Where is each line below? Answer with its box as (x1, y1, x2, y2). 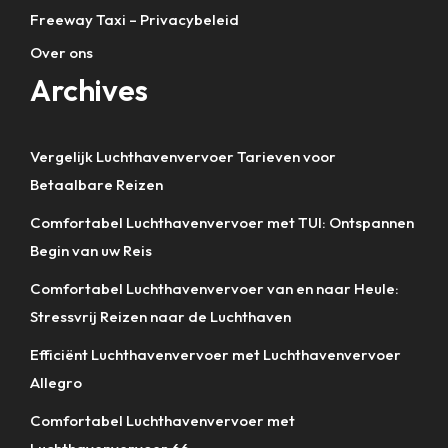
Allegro (30, 372, 82, 392)
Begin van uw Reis (30, 240, 152, 260)
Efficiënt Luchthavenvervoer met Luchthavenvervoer (30, 344, 401, 364)
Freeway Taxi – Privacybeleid (30, 9, 239, 29)
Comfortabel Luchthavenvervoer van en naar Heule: (30, 278, 399, 298)
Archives (30, 70, 148, 109)
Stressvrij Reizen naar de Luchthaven (30, 306, 291, 326)
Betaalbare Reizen (30, 174, 163, 194)
